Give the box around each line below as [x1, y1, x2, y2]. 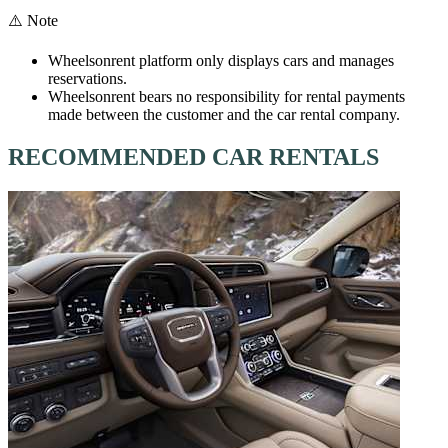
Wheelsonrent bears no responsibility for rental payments [48, 87, 405, 105]
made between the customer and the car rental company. [48, 105, 400, 123]
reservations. [48, 69, 127, 87]
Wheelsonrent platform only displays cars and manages [48, 51, 394, 69]
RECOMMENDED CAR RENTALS [8, 143, 379, 170]
